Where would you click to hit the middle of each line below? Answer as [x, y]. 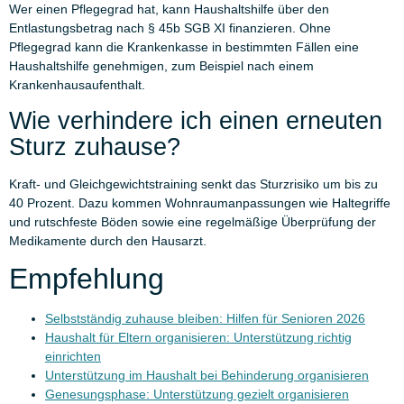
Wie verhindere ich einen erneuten [196, 120]
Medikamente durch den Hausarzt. [108, 240]
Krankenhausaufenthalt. [77, 85]
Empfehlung [87, 279]
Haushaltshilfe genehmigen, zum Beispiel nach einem [161, 66]
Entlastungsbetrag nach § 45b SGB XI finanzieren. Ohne [170, 28]
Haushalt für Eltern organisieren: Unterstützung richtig [198, 338]
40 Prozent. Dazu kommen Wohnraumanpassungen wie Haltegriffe [200, 202]
